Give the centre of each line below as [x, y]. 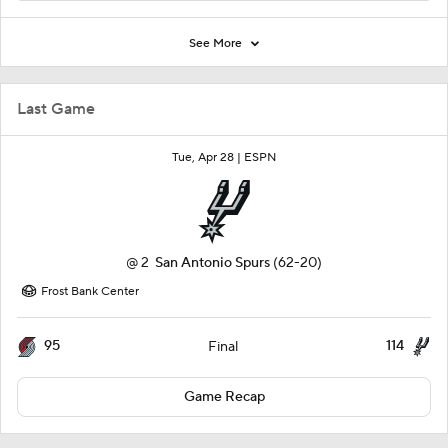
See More [217, 44]
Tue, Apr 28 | [208, 158]
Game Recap [224, 397]
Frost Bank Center [90, 292]
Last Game [56, 109]
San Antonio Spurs [212, 263]
